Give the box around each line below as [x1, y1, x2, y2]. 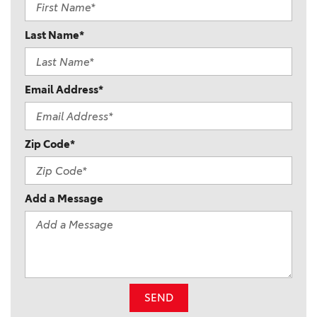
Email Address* [25, 83, 103, 97]
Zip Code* [25, 137, 75, 151]
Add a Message [25, 192, 103, 206]
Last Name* [25, 28, 84, 42]
